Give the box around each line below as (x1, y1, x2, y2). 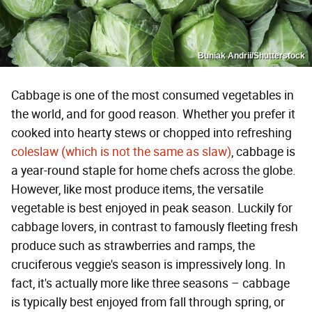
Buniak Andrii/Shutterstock (198, 50, 305, 61)
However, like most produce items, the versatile (11, 181, 263, 197)
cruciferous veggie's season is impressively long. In (11, 256, 286, 272)
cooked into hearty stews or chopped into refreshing (11, 125, 292, 141)
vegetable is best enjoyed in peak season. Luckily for (11, 200, 292, 216)
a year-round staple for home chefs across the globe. (11, 162, 296, 178)
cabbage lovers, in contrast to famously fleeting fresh (11, 219, 298, 235)
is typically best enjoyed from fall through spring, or (11, 294, 285, 310)
